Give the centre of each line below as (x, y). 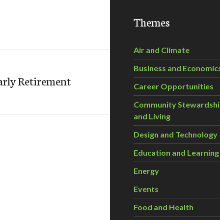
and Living (152, 116)
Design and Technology (176, 134)
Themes (152, 21)
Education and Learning (176, 152)
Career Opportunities (174, 86)
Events (146, 189)
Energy (146, 170)
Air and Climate (162, 50)
